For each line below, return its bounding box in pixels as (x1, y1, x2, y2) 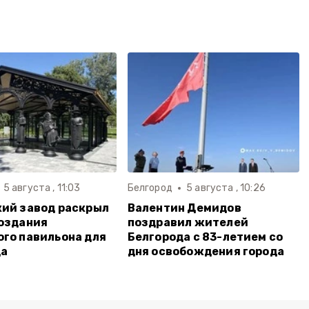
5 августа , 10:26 (186, 182, 266, 194)
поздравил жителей (127, 216, 248, 229)
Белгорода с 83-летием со (127, 230, 283, 243)
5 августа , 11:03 (3, 182, 81, 194)
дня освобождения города (127, 245, 285, 258)
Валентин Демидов (127, 201, 241, 215)
